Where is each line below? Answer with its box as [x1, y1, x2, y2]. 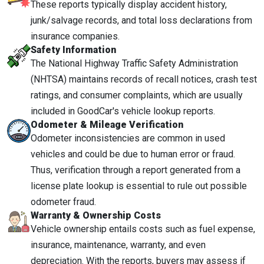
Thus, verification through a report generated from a [31, 164, 240, 176]
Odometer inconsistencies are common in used [31, 132, 225, 144]
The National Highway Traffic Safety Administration [31, 57, 238, 69]
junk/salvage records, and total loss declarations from [31, 14, 252, 26]
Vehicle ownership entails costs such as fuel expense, [31, 223, 255, 235]
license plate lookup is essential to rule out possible [31, 180, 247, 192]
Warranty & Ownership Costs [31, 209, 161, 221]
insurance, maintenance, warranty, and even [31, 239, 206, 250]
